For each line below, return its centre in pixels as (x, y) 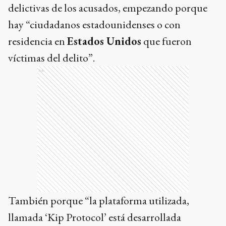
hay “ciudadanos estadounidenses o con (94, 24)
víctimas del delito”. (51, 58)
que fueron (166, 41)
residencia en (38, 41)
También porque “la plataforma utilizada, (99, 200)
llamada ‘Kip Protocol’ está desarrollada (95, 217)
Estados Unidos (104, 41)
